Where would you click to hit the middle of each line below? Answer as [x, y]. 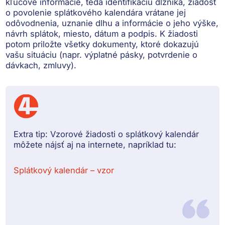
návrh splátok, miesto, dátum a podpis [80, 33]
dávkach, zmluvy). [41, 65]
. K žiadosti [177, 33]
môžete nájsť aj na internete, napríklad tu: [95, 144]
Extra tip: [31, 134]
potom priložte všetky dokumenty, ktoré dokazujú [102, 44]
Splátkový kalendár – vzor [64, 170]
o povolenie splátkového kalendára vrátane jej [96, 12]
